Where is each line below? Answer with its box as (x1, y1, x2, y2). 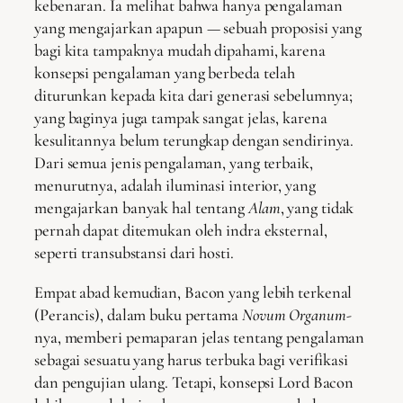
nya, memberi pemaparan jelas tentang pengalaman (34, 327, 365, 347)
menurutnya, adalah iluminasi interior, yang (34, 175, 316, 196)
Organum (289, 304, 346, 325)
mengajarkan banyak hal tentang (34, 198, 248, 219)
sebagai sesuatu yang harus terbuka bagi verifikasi (34, 349, 348, 370)
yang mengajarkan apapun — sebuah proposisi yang (34, 18, 363, 39)
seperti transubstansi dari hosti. (34, 243, 234, 264)
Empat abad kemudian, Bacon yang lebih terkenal (34, 282, 353, 302)
